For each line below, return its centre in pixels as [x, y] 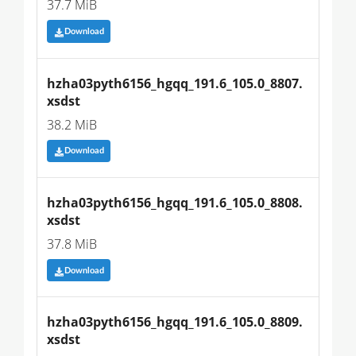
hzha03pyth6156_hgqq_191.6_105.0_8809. [175, 322]
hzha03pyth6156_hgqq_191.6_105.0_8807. [175, 83]
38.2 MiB [72, 124]
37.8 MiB [72, 244]
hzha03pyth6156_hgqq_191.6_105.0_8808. [175, 202]
